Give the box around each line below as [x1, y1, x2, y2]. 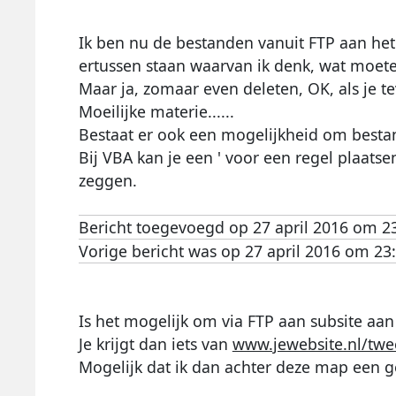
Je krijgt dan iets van [78, 332, 232, 354]
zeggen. [78, 169, 137, 191]
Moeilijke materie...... [78, 100, 234, 122]
